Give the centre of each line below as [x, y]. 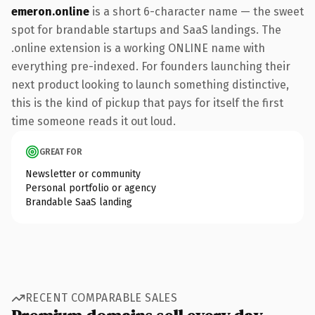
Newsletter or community [83, 174]
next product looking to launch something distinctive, [150, 84]
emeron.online [50, 11]
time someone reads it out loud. [94, 121]
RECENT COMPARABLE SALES [102, 298]
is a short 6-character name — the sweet [197, 11]
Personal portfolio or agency [91, 188]
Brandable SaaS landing [79, 202]
